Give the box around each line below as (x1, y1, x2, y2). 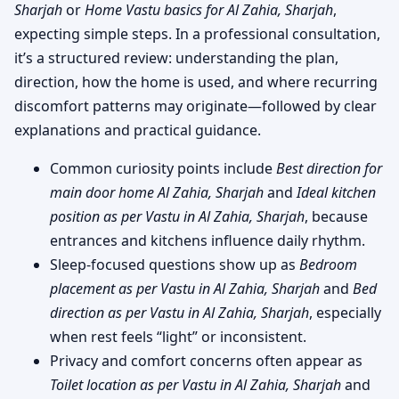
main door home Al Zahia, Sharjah (50, 182, 264, 202)
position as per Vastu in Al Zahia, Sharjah (50, 206, 305, 226)
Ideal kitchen (297, 182, 376, 202)
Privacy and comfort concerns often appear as (50, 350, 362, 370)
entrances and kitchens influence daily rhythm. (50, 230, 365, 250)
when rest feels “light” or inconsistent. (50, 326, 306, 346)
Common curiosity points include (50, 158, 276, 178)
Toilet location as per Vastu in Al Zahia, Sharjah (50, 374, 341, 395)
